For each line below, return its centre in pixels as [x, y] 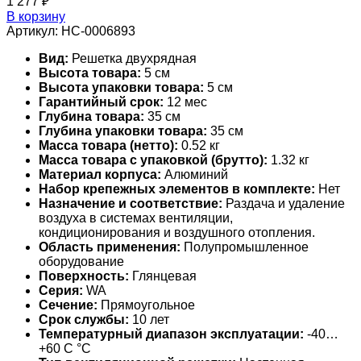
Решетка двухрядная [133, 58]
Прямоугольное [146, 305]
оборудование [81, 261]
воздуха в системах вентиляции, [136, 218]
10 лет [149, 319]
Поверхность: [84, 276]
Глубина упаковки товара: [123, 131]
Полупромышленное [245, 247]
